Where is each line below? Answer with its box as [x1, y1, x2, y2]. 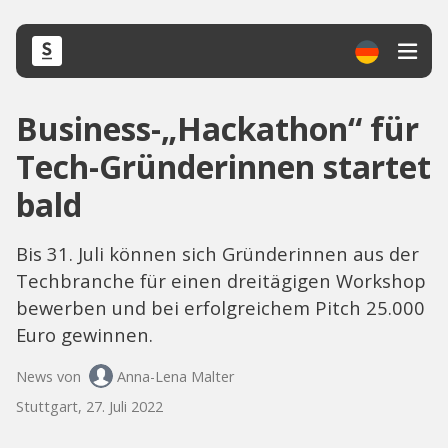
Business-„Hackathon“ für [16, 107, 419, 150]
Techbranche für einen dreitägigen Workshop [16, 268, 426, 293]
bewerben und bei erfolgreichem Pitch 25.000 [16, 295, 425, 320]
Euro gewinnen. [16, 322, 153, 347]
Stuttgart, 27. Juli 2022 [16, 397, 163, 416]
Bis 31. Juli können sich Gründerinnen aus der [16, 241, 419, 266]
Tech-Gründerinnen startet [16, 145, 431, 188]
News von [16, 366, 81, 386]
